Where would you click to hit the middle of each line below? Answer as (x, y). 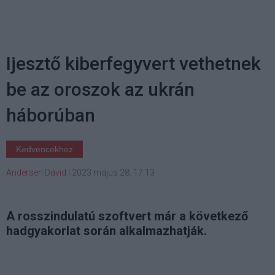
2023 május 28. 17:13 (113, 173)
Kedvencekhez (45, 149)
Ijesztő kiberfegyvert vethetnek (134, 64)
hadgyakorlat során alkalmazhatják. (107, 231)
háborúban (51, 115)
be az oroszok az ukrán (100, 90)
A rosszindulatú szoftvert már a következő (127, 216)
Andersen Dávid (36, 173)
